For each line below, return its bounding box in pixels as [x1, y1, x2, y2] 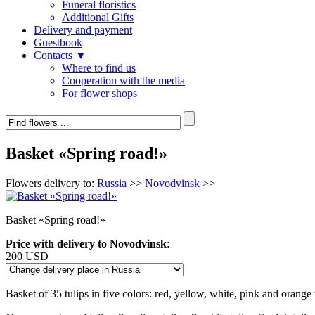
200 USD [6, 250, 49, 262]
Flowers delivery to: [6, 176, 97, 189]
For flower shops [62, 86, 137, 99]
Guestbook [34, 36, 82, 49]
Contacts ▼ [34, 49, 86, 61]
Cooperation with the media [62, 74, 185, 86]
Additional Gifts [62, 11, 134, 23]
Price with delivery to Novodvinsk [6, 237, 167, 250]
